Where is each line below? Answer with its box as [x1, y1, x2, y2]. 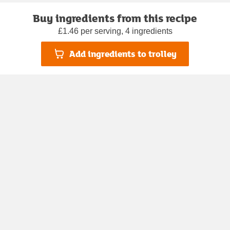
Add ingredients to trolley [69, 47, 177, 61]
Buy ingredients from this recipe [33, 10, 197, 26]
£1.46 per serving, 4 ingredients [57, 26, 172, 35]
